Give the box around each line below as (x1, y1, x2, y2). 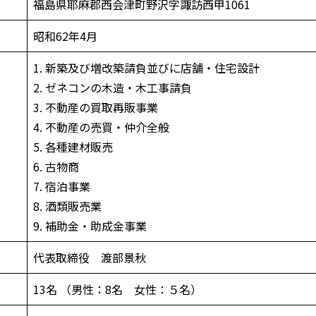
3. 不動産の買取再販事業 (33, 98, 158, 116)
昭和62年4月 (33, 27, 97, 44)
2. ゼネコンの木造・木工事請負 (33, 78, 192, 96)
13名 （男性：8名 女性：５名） (33, 280, 202, 298)
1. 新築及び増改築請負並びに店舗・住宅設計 (33, 59, 260, 76)
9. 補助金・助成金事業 (33, 217, 147, 234)
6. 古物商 (33, 157, 79, 175)
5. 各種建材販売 (33, 138, 113, 155)
